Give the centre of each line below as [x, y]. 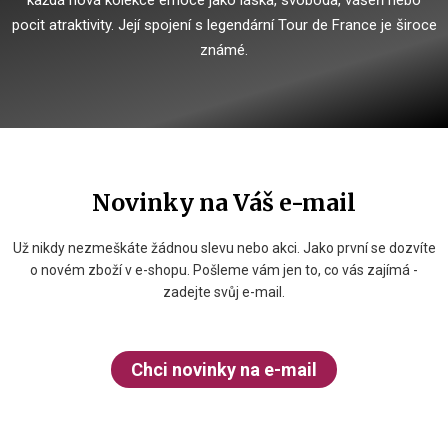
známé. [224, 50]
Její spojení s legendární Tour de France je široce [277, 25]
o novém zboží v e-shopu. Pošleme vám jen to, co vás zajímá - [224, 270]
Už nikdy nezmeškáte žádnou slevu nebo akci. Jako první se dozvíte [224, 248]
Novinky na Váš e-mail [224, 203]
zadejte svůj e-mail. [224, 292]
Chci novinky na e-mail [224, 370]
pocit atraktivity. [64, 25]
